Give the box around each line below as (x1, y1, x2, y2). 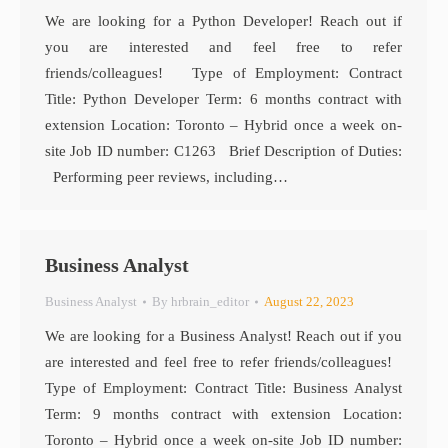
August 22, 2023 (264, 294, 354, 309)
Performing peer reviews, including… (45, 169, 288, 185)
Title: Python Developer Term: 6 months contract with (45, 91, 402, 107)
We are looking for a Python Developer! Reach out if (45, 13, 402, 29)
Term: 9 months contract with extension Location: (45, 406, 402, 422)
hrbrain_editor (171, 294, 249, 309)
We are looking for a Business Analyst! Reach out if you (45, 328, 402, 344)
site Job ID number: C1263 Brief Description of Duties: (45, 143, 402, 159)
